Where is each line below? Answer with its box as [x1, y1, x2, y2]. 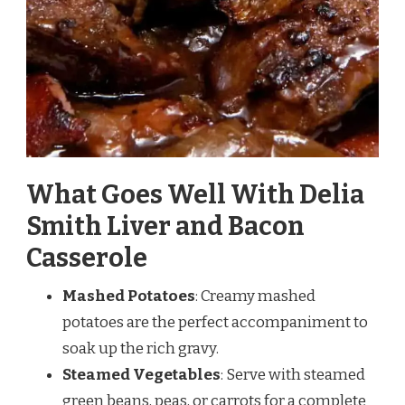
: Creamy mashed [195, 287, 316, 306]
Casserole [26, 242, 147, 275]
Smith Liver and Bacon [26, 211, 305, 243]
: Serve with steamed [221, 365, 365, 385]
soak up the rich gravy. [62, 339, 219, 359]
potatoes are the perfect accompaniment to [62, 313, 368, 333]
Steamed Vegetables [62, 365, 221, 385]
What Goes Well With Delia [26, 179, 364, 212]
